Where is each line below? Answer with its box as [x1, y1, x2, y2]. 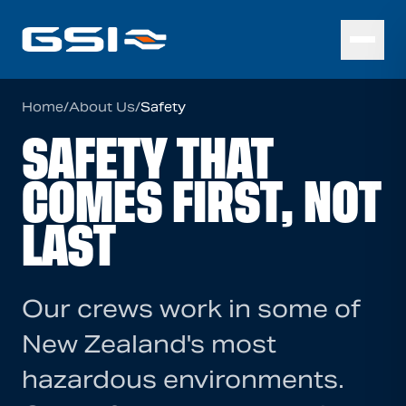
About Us [69, 99, 135, 115]
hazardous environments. [22, 364, 344, 394]
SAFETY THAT [22, 137, 274, 183]
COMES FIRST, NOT [22, 180, 382, 227]
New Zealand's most [22, 329, 276, 359]
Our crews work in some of [22, 294, 361, 324]
